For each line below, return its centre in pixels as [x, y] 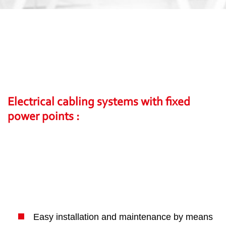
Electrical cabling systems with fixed [99, 102]
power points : [43, 117]
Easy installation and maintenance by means [123, 217]
